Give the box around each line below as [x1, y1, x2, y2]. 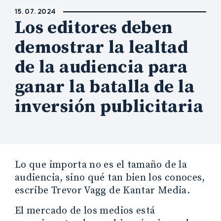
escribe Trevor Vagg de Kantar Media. [15, 184, 190, 197]
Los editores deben [15, 16, 173, 39]
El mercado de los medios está [15, 204, 155, 217]
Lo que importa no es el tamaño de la [15, 158, 187, 171]
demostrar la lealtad [15, 36, 188, 59]
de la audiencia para [15, 56, 188, 78]
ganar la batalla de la [15, 75, 194, 98]
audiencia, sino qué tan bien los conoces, [15, 171, 205, 184]
